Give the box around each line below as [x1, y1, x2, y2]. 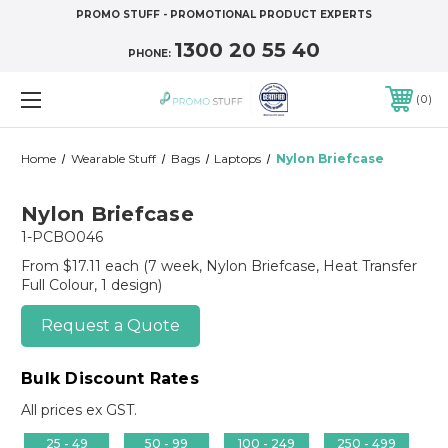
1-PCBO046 [21, 227, 103, 246]
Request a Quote [41, 315, 180, 335]
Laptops [214, 150, 262, 166]
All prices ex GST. [21, 400, 137, 419]
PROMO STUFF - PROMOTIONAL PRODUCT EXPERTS [76, 8, 372, 21]
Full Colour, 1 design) [21, 275, 162, 294]
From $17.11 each [21, 256, 143, 275]
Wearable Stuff [70, 150, 156, 166]
